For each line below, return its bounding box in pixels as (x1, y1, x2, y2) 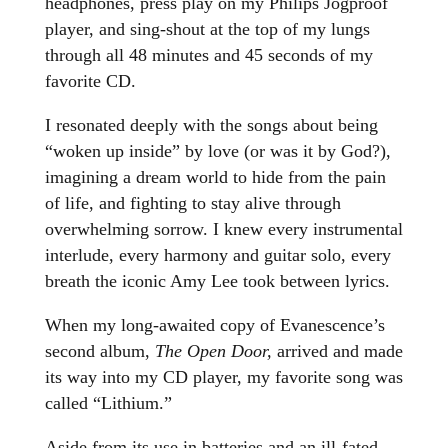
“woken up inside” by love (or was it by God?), (44, 141, 391, 162)
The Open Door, (154, 341, 272, 362)
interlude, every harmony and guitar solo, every (44, 245, 391, 266)
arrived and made (271, 341, 403, 362)
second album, (44, 341, 155, 362)
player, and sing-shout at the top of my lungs (44, 19, 370, 40)
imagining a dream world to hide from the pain (44, 167, 386, 188)
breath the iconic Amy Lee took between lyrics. (44, 271, 390, 292)
